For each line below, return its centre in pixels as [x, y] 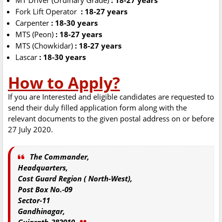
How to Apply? [64, 83]
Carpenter [32, 23]
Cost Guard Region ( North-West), [75, 179]
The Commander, [59, 157]
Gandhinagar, [41, 211]
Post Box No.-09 [45, 190]
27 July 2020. [31, 130]
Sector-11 [34, 200]
